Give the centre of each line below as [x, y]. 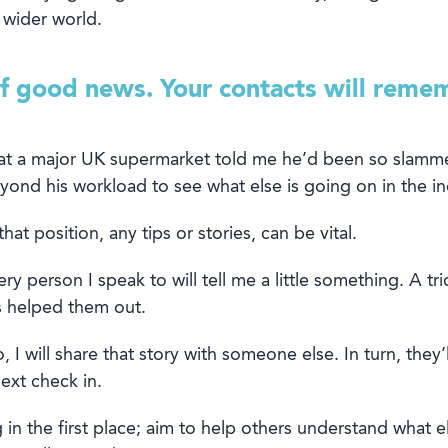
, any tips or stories [174, 234]
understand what [361, 429]
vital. [335, 234]
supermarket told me [190, 160]
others [266, 429]
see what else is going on [275, 187]
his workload [96, 187]
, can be [282, 234]
